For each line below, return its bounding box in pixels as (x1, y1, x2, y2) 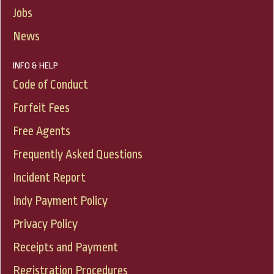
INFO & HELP (13, 60, 58, 71)
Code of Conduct (13, 77, 88, 92)
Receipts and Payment (13, 240, 118, 254)
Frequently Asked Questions (13, 147, 143, 161)
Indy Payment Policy (13, 193, 108, 208)
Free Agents (13, 124, 70, 138)
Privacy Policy (13, 217, 78, 231)
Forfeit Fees (13, 100, 70, 115)
